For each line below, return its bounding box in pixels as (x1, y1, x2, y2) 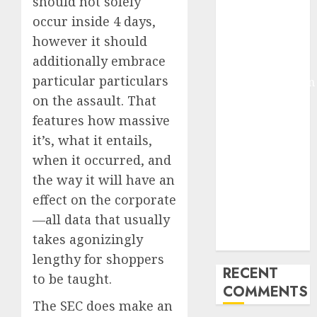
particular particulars (33, 72, 168, 89)
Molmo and (223, 21, 284, 37)
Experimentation (223, 74, 316, 90)
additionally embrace (33, 52, 166, 69)
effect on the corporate (33, 191, 176, 208)
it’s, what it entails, (33, 132, 152, 149)
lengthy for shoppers (33, 250, 164, 267)
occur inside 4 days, (33, 13, 156, 30)
